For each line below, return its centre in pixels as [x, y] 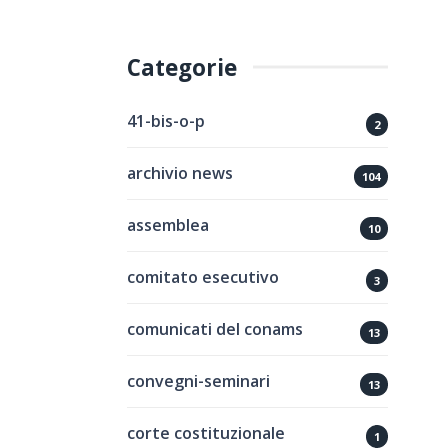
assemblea [168, 224]
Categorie [182, 67]
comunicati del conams [215, 328]
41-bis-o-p [166, 120]
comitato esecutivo [203, 276]
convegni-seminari [198, 380]
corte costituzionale [206, 432]
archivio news [180, 172]
